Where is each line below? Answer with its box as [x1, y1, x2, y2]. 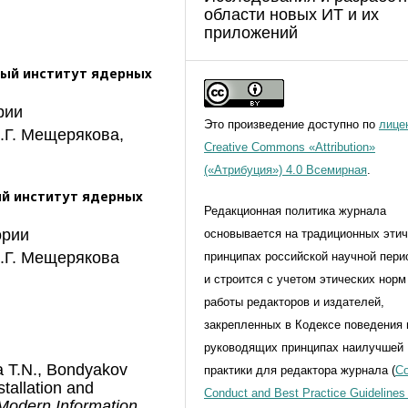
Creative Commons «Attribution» [204, 139, 375, 154]
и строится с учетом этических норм [204, 271, 406, 286]
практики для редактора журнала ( [204, 362, 395, 377]
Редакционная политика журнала [204, 203, 386, 218]
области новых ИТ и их [204, 5, 379, 24]
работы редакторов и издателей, [204, 294, 384, 309]
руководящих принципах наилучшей [204, 340, 403, 354]
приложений [204, 23, 298, 42]
